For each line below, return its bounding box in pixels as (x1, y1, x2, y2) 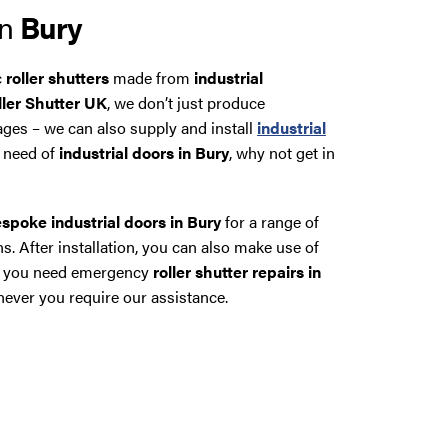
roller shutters (6, 65, 109, 89)
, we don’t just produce (107, 90, 265, 114)
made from (109, 65, 194, 89)
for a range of (221, 209, 319, 233)
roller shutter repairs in (153, 259, 321, 283)
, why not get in (229, 140, 335, 164)
